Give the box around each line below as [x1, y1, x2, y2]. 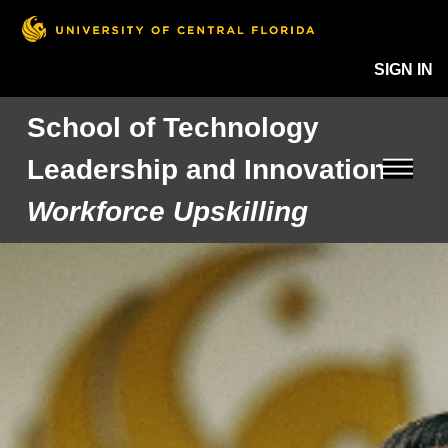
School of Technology [27, 112, 319, 143]
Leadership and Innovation [27, 154, 386, 185]
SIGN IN [374, 61, 433, 78]
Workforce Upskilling [27, 196, 308, 227]
